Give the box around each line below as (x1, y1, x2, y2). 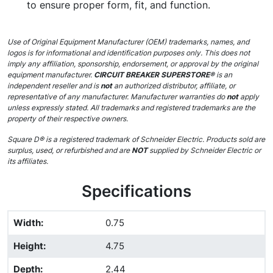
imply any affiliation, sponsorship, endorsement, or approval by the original (7, 59, 258, 68)
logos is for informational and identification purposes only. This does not (7, 48, 250, 57)
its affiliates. (7, 157, 48, 166)
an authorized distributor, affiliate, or (114, 81, 235, 90)
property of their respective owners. (7, 114, 128, 123)
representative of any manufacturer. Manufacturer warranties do (7, 92, 227, 101)
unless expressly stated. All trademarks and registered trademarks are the (7, 103, 255, 112)
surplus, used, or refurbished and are (7, 146, 132, 155)
